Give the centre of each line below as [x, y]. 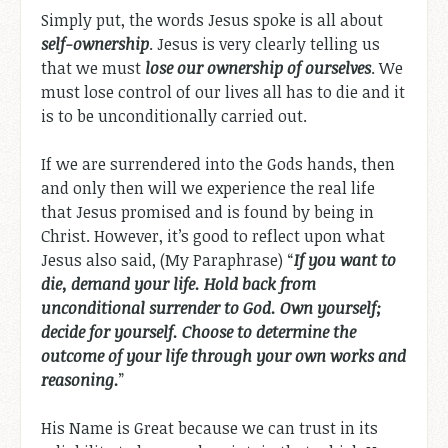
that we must [93, 67]
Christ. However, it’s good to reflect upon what [213, 235]
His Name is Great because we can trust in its [209, 427]
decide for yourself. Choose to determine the [198, 331]
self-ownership [95, 43]
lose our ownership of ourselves [258, 67]
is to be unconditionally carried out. [174, 115]
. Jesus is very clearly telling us [264, 43]
